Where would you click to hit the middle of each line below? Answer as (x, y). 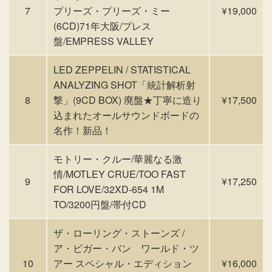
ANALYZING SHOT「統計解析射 (124, 85)
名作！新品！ (83, 130)
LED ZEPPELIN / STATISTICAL (122, 70)
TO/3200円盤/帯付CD (100, 204)
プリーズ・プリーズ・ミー (112, 11)
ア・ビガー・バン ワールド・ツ (126, 248)
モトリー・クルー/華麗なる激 (118, 159)
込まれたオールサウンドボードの (126, 115)
